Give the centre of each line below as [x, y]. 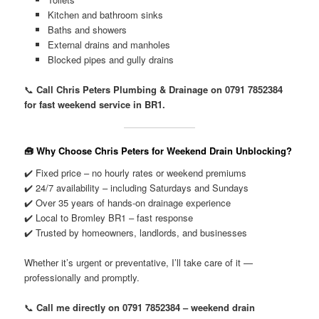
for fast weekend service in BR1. [95, 105]
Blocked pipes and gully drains [110, 60]
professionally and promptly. [82, 278]
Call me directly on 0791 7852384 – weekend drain [146, 308]
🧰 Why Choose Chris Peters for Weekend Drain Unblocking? [158, 150]
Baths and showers [87, 30]
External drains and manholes [109, 45]
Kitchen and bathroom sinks [105, 15]
